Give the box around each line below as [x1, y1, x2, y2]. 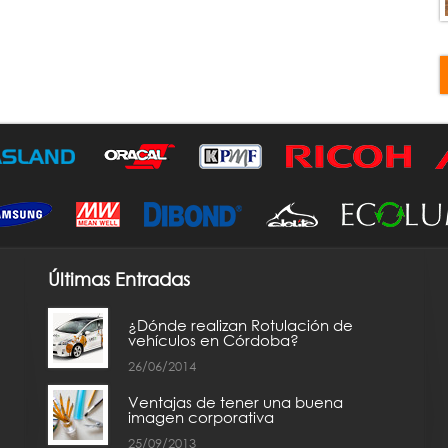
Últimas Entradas [47, 268, 190, 290]
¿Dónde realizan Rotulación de [127, 315, 353, 335]
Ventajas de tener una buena [127, 392, 343, 412]
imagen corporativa [127, 407, 274, 427]
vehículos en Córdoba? [127, 330, 299, 350]
